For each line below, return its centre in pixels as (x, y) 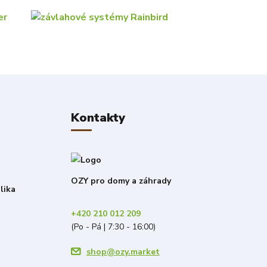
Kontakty (98, 118)
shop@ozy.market (123, 252)
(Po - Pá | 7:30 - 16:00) (113, 227)
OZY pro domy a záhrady (121, 181)
